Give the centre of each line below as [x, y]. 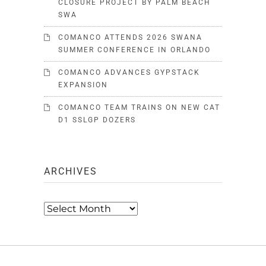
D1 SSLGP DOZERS [97, 120]
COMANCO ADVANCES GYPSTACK [129, 72]
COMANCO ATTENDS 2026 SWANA [130, 37]
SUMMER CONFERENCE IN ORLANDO [134, 50]
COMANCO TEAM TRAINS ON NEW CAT [139, 107]
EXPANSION [83, 85]
